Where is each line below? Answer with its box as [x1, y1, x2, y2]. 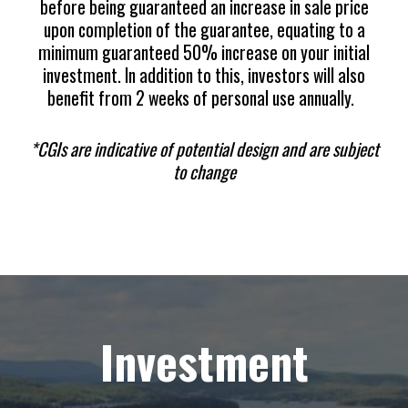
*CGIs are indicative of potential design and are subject [29, 135, 379, 162]
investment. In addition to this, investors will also [43, 61, 365, 88]
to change [172, 158, 236, 185]
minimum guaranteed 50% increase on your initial [38, 38, 370, 66]
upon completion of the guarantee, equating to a [43, 15, 365, 43]
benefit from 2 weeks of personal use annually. [46, 84, 362, 111]
